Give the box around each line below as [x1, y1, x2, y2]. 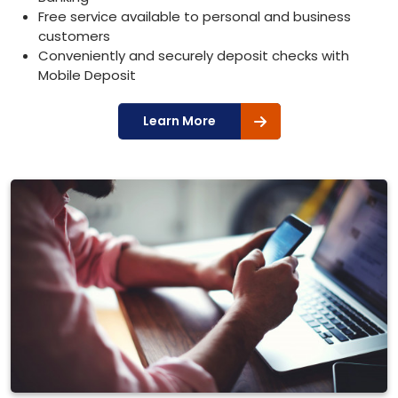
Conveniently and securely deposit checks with [38, 46, 349, 65]
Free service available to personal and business [38, 7, 351, 26]
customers [38, 27, 110, 45]
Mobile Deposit [38, 66, 136, 84]
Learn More [142, 112, 216, 130]
